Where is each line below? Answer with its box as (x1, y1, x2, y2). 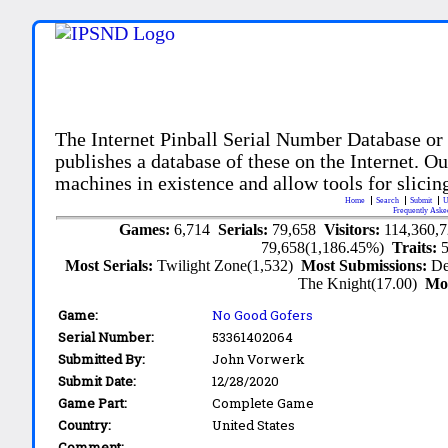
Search (376, 195, 402, 205)
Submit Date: (58, 371, 137, 390)
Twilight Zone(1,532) (157, 256, 302, 274)
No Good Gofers (212, 305, 314, 324)
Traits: (392, 238, 442, 256)
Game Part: (58, 393, 128, 412)
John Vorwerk (212, 349, 306, 368)
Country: (58, 415, 112, 434)
